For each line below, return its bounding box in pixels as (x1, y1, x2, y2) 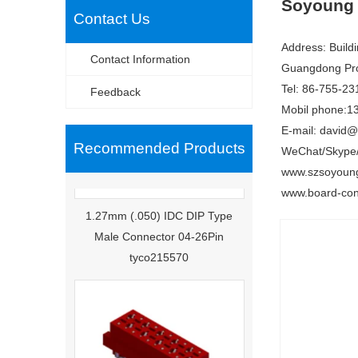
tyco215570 (129, 240, 189, 253)
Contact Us (74, 10, 150, 27)
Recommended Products (74, 140, 245, 157)
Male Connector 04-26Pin (94, 219, 224, 232)
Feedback (90, 86, 141, 98)
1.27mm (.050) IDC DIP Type (86, 198, 233, 211)
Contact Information (90, 53, 190, 66)
